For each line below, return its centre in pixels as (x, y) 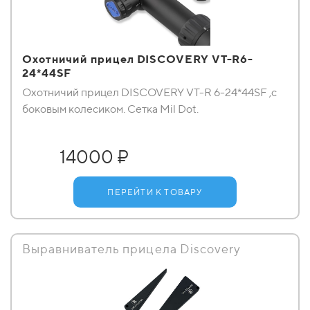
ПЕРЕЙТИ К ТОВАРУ (155, 192)
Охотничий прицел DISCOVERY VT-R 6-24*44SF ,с (149, 92)
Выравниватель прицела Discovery (131, 249)
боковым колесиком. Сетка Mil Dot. (110, 109)
